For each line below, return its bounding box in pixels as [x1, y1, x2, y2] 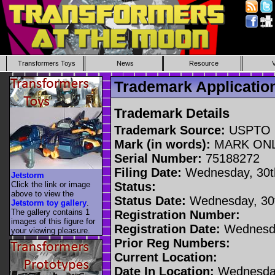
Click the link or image [11, 179, 90, 189]
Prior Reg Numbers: [114, 236, 230, 250]
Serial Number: [114, 151, 202, 165]
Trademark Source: [114, 123, 225, 137]
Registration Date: [114, 222, 220, 236]
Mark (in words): [114, 137, 211, 151]
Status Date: [114, 193, 186, 207]
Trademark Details [114, 105, 230, 121]
